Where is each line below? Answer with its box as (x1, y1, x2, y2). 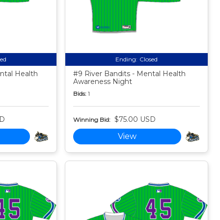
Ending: (115, 55, 138, 63)
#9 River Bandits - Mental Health (73, 69, 186, 79)
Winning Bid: (73, 115, 111, 123)
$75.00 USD (114, 115, 156, 124)
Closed (139, 55, 158, 63)
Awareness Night (73, 77, 133, 86)
